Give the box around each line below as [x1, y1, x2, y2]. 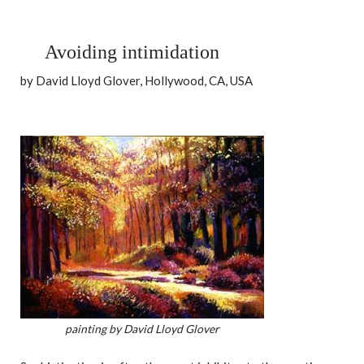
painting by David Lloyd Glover [65, 322, 219, 336]
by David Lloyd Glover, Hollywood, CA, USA [20, 72, 253, 88]
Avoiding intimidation [45, 41, 219, 63]
